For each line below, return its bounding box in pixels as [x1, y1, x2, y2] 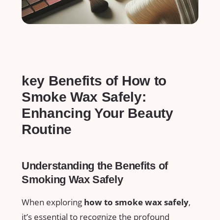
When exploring [22, 196, 84, 208]
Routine [22, 122, 72, 137]
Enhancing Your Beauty [22, 106, 173, 121]
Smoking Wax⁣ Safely [22, 173, 123, 186]
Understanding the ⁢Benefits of [22, 160, 168, 172]
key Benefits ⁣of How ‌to [22, 73, 167, 89]
